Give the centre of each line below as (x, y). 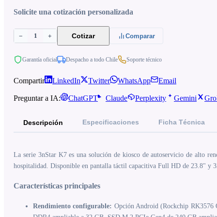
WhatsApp (134, 81)
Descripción (43, 123)
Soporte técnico (144, 59)
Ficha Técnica (182, 122)
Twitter (99, 81)
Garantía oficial (40, 59)
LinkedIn (66, 81)
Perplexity (151, 98)
